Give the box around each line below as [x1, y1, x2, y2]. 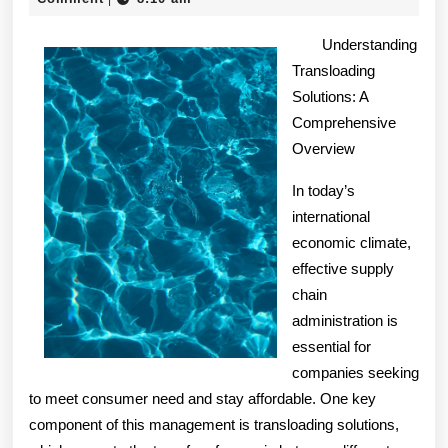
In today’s [292, 182, 355, 199]
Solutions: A [292, 88, 368, 105]
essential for [292, 338, 371, 355]
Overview [292, 140, 355, 157]
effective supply [292, 260, 394, 277]
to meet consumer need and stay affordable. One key [29, 390, 376, 407]
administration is [292, 312, 398, 329]
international [292, 208, 370, 225]
